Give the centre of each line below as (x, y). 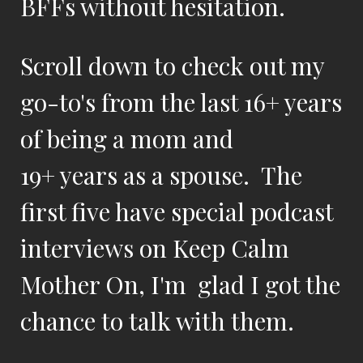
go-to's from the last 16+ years (181, 102)
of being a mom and (130, 139)
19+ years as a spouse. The (161, 175)
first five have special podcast (177, 211)
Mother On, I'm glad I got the (180, 284)
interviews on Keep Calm (155, 248)
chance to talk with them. (160, 321)
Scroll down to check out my (172, 66)
